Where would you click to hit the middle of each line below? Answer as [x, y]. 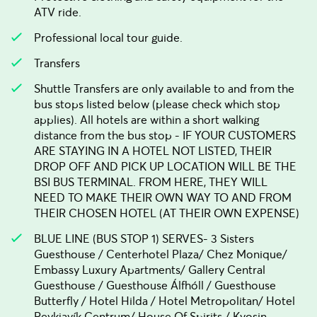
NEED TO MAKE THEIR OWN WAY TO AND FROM [163, 197]
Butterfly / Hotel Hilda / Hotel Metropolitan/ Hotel [165, 301]
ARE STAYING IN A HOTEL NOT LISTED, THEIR [153, 151]
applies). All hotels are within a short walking [146, 120]
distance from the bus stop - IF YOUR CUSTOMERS [165, 135]
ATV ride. [58, 12]
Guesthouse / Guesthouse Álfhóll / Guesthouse [155, 285]
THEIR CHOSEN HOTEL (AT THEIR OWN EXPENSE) [167, 213]
